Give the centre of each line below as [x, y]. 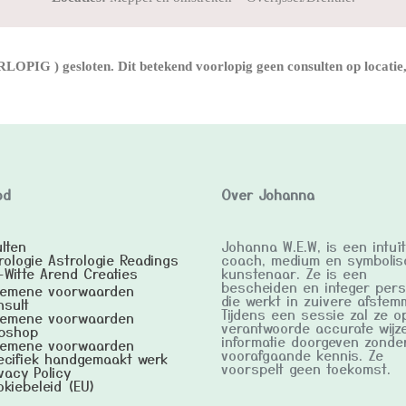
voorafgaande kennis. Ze [302, 355]
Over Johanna [268, 195]
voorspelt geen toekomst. [306, 369]
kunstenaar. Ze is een [294, 274]
